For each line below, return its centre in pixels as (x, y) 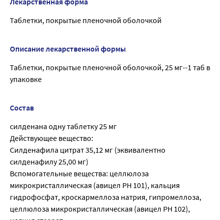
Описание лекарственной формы (68, 49)
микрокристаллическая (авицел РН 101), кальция (95, 185)
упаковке (26, 79)
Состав (22, 108)
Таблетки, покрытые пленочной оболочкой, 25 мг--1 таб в (110, 68)
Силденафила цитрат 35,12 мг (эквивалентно (88, 150)
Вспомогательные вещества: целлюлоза (79, 174)
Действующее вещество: (52, 138)
